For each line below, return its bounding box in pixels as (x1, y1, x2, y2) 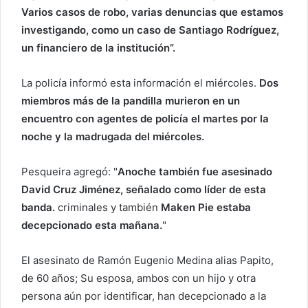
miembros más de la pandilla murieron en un (21, 93, 240, 107)
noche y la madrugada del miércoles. (21, 129, 204, 143)
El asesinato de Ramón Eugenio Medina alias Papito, (21, 253, 274, 267)
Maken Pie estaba (161, 200, 251, 214)
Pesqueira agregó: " (21, 164, 118, 178)
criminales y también (58, 200, 161, 214)
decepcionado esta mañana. (21, 218, 162, 232)
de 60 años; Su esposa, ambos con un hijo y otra (21, 271, 256, 285)
